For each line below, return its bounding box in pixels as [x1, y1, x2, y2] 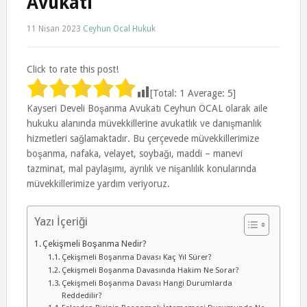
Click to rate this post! [26, 64, 119, 75]
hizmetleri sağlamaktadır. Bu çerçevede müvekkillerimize [26, 133, 259, 144]
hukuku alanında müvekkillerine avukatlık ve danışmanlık [26, 118, 262, 129]
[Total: [149, 88, 180, 99]
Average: [184, 88, 228, 99]
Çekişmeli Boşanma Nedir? [42, 238, 147, 249]
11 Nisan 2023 [26, 24, 81, 34]
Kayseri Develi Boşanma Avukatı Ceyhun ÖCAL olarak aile [26, 103, 267, 114]
